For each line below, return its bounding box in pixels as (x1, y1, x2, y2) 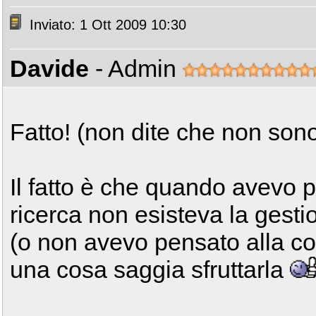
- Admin (95, 55, 183, 82)
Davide (10, 55, 89, 82)
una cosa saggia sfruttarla (10, 256, 290, 283)
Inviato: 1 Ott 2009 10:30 (25, 17, 186, 33)
